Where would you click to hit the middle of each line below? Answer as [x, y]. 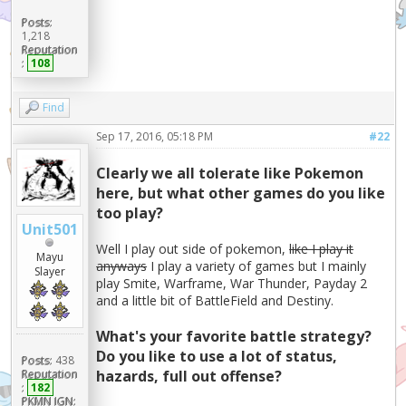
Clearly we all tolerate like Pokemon [230, 174]
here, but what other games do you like [241, 193]
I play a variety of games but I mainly [257, 266]
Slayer [50, 271]
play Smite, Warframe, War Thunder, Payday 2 [232, 284]
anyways [122, 266]
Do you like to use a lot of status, [217, 357]
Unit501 [50, 229]
